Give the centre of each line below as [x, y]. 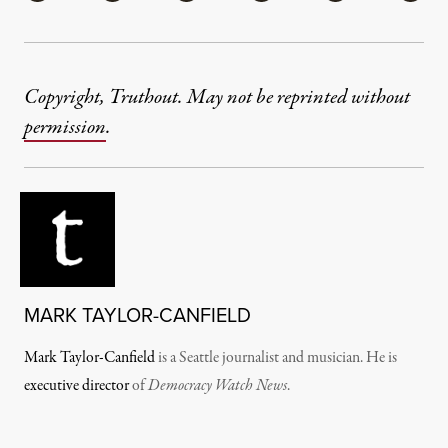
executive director [76, 386]
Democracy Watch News [217, 386]
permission [65, 127]
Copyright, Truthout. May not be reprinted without [217, 97]
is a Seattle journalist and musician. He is [276, 358]
